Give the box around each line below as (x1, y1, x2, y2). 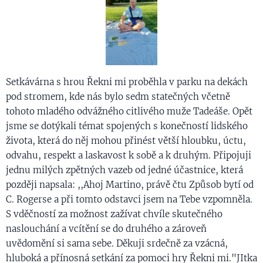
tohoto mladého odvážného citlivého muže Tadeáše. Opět (6, 105, 252, 117)
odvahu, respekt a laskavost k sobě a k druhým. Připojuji (6, 149, 251, 161)
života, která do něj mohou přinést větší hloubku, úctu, (6, 134, 246, 146)
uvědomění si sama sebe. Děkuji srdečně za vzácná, (6, 237, 228, 249)
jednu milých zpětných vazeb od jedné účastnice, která (6, 164, 243, 176)
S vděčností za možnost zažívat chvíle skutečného (6, 208, 222, 220)
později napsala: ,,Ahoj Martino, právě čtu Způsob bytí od (6, 178, 254, 190)
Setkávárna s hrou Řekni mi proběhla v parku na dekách (6, 76, 248, 87)
